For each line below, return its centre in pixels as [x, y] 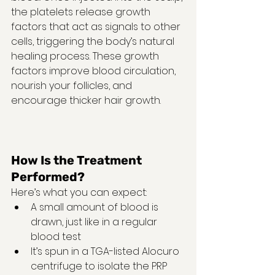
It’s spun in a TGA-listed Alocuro [106, 251]
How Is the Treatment [78, 160]
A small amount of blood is [96, 207]
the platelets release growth [82, 12]
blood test [56, 236]
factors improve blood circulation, [95, 71]
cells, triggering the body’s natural [94, 41]
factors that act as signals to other [97, 26]
